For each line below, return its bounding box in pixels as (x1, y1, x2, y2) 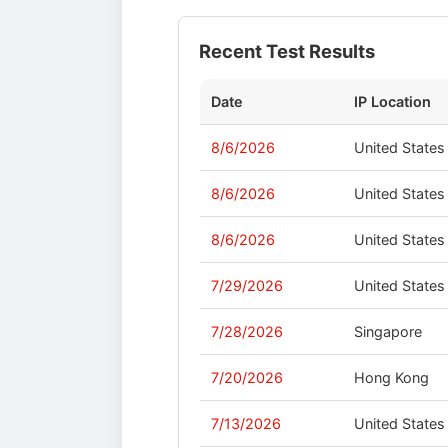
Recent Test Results (199, 39, 375, 62)
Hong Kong (354, 368, 430, 386)
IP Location (354, 92, 432, 110)
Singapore (354, 322, 423, 340)
